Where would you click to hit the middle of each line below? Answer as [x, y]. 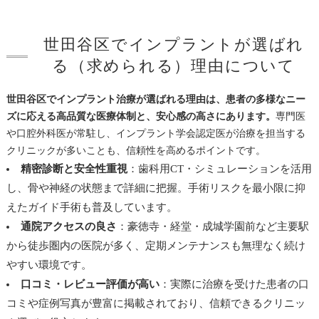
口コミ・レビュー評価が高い [90, 284]
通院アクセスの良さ [68, 226]
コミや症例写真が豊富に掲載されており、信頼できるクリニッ [156, 303]
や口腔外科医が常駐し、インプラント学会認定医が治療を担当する [156, 133]
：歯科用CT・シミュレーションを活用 [219, 168]
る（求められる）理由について [174, 66]
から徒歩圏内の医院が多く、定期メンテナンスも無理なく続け [156, 245]
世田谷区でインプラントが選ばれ [174, 44]
